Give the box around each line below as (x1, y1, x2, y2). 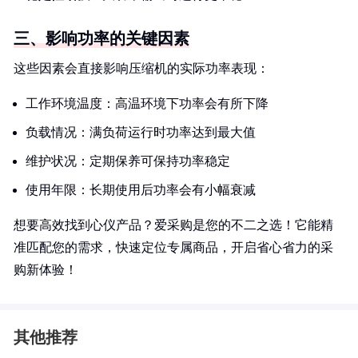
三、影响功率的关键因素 (14, 30, 189, 47)
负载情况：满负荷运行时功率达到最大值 (26, 125, 256, 139)
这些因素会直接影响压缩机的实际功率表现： (14, 62, 269, 75)
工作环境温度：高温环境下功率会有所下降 (26, 97, 268, 110)
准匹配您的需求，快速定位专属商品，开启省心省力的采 (14, 241, 333, 254)
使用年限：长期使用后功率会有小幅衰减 (26, 183, 256, 197)
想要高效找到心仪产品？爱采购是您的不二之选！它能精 (14, 218, 333, 232)
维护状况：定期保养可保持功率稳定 (26, 154, 230, 168)
